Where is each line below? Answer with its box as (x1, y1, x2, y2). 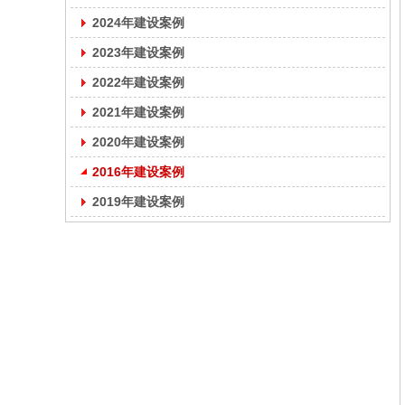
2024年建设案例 (92, 15, 184, 30)
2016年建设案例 (92, 165, 184, 179)
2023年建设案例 (92, 45, 184, 60)
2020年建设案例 (92, 135, 184, 149)
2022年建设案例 (92, 75, 184, 89)
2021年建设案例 (92, 105, 184, 119)
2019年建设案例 (92, 194, 184, 209)
